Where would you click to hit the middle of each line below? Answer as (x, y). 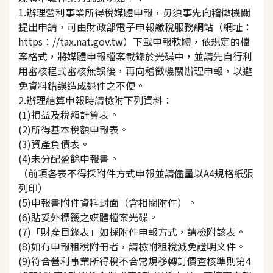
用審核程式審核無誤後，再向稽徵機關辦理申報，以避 (135, 70)
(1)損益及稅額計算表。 (69, 114)
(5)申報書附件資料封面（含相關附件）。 (108, 202)
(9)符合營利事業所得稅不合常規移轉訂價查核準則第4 (135, 261)
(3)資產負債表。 (54, 144)
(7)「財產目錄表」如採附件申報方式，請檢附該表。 (132, 231)
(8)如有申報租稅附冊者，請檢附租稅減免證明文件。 (132, 246)
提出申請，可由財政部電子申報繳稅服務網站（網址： (135, 27)
